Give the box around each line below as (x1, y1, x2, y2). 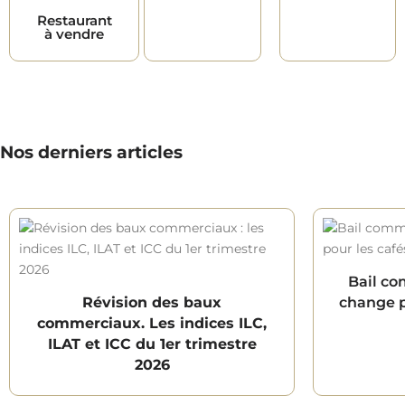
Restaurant (36, 11, 112, 29)
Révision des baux (82, 293, 221, 311)
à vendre (44, 24, 104, 42)
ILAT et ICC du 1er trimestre (47, 334, 257, 353)
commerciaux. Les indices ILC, (37, 314, 267, 332)
